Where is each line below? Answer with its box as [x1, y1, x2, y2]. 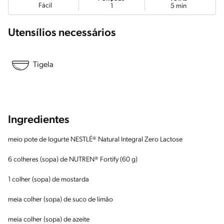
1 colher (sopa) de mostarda [8, 175, 89, 183]
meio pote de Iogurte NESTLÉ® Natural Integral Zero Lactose [8, 135, 182, 143]
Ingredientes [8, 114, 69, 126]
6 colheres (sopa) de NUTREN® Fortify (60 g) [8, 155, 137, 163]
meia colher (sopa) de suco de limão [8, 195, 113, 203]
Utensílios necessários [8, 27, 116, 39]
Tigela [33, 61, 53, 69]
